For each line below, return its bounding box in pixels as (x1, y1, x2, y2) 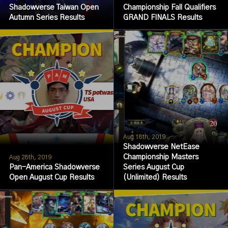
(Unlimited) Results (123, 174, 187, 182)
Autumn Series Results (9, 14, 84, 21)
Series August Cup (123, 164, 184, 172)
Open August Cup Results (9, 174, 94, 182)
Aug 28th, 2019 (9, 154, 52, 160)
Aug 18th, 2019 (123, 133, 166, 140)
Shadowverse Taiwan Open (9, 4, 99, 11)
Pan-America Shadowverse (9, 164, 100, 172)
